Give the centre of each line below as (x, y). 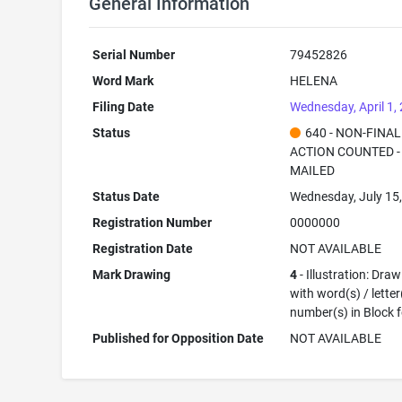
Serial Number (134, 55)
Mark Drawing (132, 275)
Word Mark (123, 81)
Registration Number (153, 223)
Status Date (127, 197)
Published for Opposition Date (179, 338)
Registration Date (143, 249)
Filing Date (124, 107)
